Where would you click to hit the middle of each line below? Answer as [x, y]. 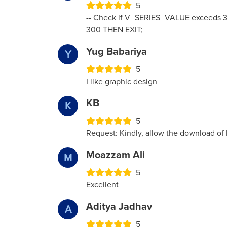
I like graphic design [122, 82]
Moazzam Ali [116, 155]
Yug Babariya [117, 52]
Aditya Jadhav [119, 207]
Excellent [102, 185]
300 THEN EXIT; [115, 30]
